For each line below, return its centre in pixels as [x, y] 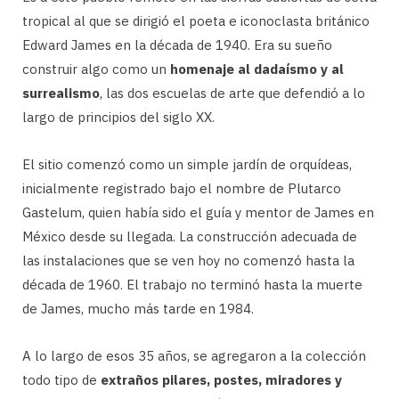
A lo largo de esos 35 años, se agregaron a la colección [194, 355]
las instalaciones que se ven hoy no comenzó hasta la [188, 260]
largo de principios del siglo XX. [118, 117]
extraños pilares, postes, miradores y [221, 379]
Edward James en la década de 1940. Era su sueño [177, 45]
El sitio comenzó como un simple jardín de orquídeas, [187, 164]
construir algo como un [96, 69]
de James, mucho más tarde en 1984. [138, 308]
